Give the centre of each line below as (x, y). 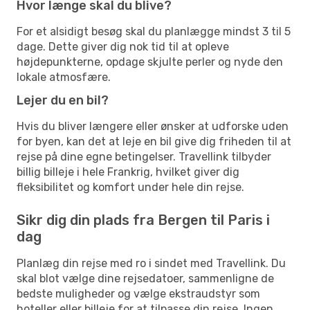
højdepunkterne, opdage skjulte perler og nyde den (150, 62)
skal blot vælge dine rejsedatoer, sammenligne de (145, 278)
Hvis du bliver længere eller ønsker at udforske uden (153, 126)
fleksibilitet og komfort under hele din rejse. (130, 187)
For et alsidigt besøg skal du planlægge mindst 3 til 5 (154, 31)
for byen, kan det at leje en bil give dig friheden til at (154, 141)
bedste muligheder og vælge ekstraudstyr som (138, 293)
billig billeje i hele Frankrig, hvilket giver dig (128, 172)
